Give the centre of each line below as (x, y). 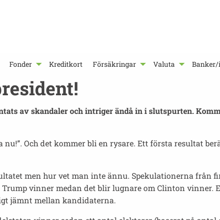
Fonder (21, 64)
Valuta (164, 64)
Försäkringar (115, 64)
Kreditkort (66, 64)
